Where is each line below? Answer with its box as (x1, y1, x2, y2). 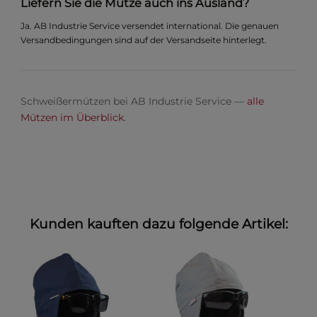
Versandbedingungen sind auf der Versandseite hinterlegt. (21, 34, 267, 45)
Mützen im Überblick (21, 110, 125, 124)
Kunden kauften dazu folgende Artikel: (29, 216, 288, 233)
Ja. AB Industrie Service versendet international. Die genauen (21, 20, 279, 31)
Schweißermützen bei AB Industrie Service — (21, 94, 248, 108)
